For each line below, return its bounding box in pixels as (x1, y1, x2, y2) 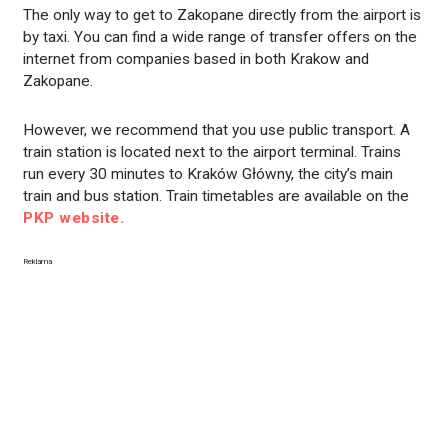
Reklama (23, 257, 53, 267)
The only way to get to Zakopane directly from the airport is (23, 6, 422, 25)
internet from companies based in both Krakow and (23, 50, 370, 69)
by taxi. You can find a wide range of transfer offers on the (23, 28, 418, 47)
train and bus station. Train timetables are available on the (23, 187, 410, 206)
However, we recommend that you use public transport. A (23, 121, 411, 140)
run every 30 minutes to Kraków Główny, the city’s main (23, 165, 394, 184)
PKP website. (23, 209, 124, 228)
